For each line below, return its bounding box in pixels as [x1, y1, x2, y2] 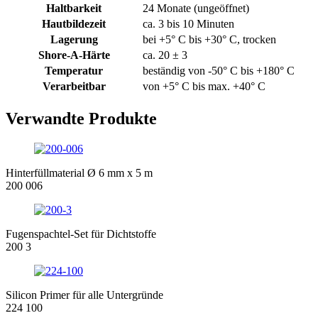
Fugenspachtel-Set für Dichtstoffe [6, 227, 156, 240]
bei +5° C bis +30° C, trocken [143, 33, 276, 46]
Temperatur [45, 65, 103, 77]
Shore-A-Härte [38, 49, 110, 62]
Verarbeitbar [42, 80, 106, 93]
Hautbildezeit [42, 18, 106, 31]
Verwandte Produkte [6, 109, 157, 128]
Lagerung [50, 33, 98, 46]
